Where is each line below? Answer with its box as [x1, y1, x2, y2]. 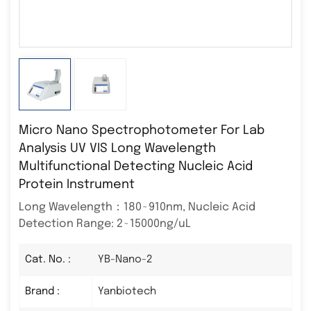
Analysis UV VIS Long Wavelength [19, 142, 216, 155]
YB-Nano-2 [98, 254, 153, 266]
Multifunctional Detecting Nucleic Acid [19, 160, 253, 173]
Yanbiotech [98, 286, 156, 298]
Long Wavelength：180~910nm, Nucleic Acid [19, 201, 255, 213]
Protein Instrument [19, 178, 135, 191]
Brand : [25, 285, 60, 297]
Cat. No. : [25, 253, 71, 265]
